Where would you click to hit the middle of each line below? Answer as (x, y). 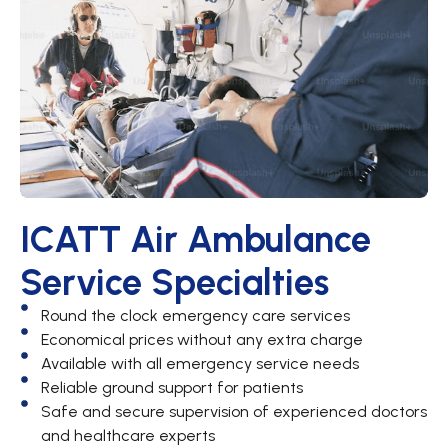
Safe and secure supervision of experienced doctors (233, 412)
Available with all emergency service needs (199, 364)
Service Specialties (174, 283)
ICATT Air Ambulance (195, 240)
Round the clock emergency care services (195, 316)
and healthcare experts (127, 436)
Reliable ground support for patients (171, 388)
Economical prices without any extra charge (201, 340)
